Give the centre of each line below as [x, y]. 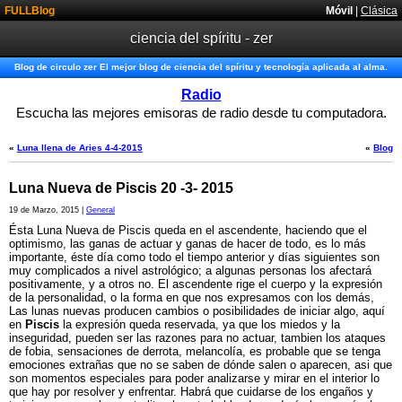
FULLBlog [30, 10]
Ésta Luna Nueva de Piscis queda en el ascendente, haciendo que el [188, 230]
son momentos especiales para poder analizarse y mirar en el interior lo [194, 378]
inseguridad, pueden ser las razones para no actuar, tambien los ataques [197, 338]
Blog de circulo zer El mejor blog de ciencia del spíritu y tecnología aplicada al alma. [201, 67]
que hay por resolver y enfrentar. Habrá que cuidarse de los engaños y [191, 392]
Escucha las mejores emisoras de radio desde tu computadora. [201, 113]
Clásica [379, 10]
